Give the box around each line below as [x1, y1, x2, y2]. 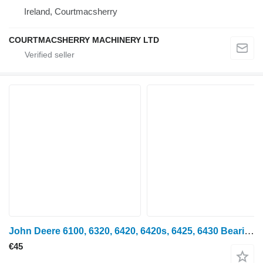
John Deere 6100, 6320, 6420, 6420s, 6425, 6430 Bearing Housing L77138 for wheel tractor [244, 225, 254, 237]
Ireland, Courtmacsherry [24, 6, 117, 16]
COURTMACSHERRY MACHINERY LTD [9, 35, 159, 45]
